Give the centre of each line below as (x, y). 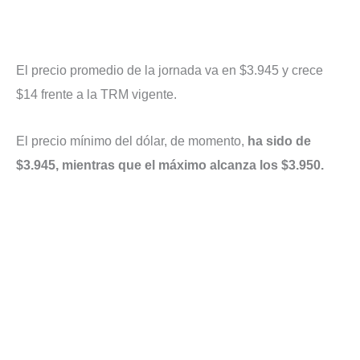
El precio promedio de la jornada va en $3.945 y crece (170, 70)
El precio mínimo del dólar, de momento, (132, 141)
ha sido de (279, 141)
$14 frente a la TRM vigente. (101, 94)
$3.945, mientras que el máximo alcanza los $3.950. (172, 166)
